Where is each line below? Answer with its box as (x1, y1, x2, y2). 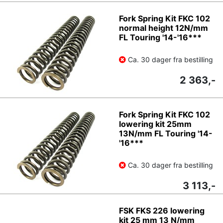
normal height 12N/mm (119, 22, 208, 33)
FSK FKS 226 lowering (119, 205, 205, 216)
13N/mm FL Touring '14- (119, 128, 213, 138)
